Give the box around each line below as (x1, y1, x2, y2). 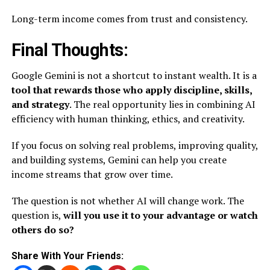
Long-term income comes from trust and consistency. (11, 12, 248, 25)
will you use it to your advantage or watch (63, 209, 258, 222)
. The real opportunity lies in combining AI (69, 98, 256, 111)
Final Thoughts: (11, 40, 128, 60)
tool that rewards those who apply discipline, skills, (11, 83, 252, 96)
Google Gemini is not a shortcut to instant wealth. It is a (11, 69, 257, 82)
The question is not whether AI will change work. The (11, 194, 244, 207)
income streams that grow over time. (11, 168, 173, 181)
